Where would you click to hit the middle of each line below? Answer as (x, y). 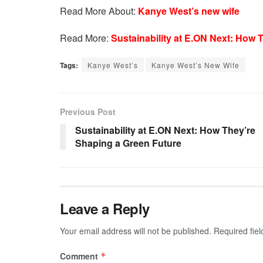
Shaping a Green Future (128, 143)
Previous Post (88, 111)
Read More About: (99, 11)
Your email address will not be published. (136, 230)
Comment (80, 256)
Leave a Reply (105, 208)
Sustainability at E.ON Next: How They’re (165, 130)
